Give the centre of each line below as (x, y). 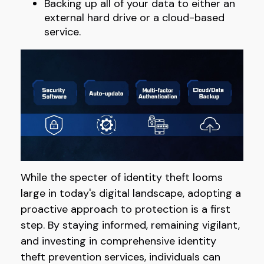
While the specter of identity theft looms (122, 178)
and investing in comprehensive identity (118, 241)
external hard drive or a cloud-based (134, 18)
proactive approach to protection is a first (126, 209)
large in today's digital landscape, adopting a (131, 194)
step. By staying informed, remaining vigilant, (130, 225)
